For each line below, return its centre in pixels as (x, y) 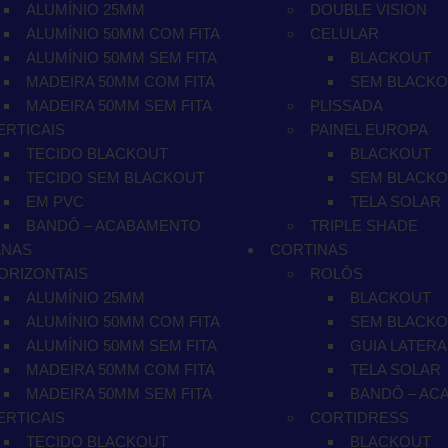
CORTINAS (309, 249)
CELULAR (344, 33)
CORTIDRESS (359, 417)
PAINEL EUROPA (369, 129)
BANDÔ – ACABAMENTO (113, 225)
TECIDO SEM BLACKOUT (115, 177)
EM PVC (55, 201)
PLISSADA (346, 105)
